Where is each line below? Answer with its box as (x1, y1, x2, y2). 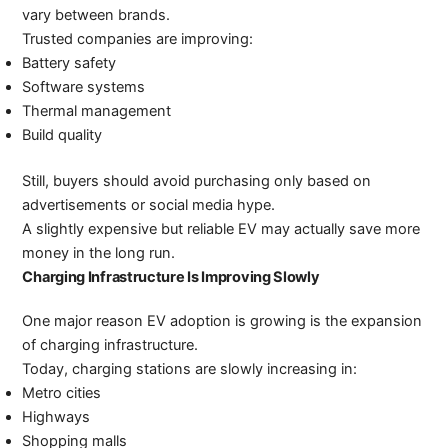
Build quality (22, 126, 103, 145)
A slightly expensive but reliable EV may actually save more (22, 220, 421, 239)
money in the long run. (22, 244, 176, 263)
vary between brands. (22, 6, 171, 25)
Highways (22, 408, 91, 427)
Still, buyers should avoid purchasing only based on (22, 172, 372, 191)
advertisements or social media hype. (22, 196, 276, 215)
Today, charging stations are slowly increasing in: (22, 360, 358, 379)
